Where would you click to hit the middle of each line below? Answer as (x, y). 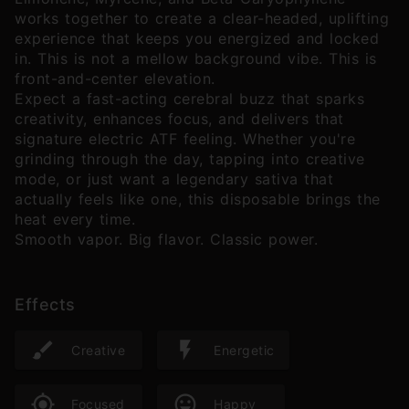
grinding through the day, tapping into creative (190, 159)
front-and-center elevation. (115, 79)
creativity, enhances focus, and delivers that (179, 119)
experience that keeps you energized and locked (197, 38)
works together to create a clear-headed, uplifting (202, 18)
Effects (45, 304)
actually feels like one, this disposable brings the (198, 199)
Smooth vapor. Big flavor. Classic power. (166, 239)
